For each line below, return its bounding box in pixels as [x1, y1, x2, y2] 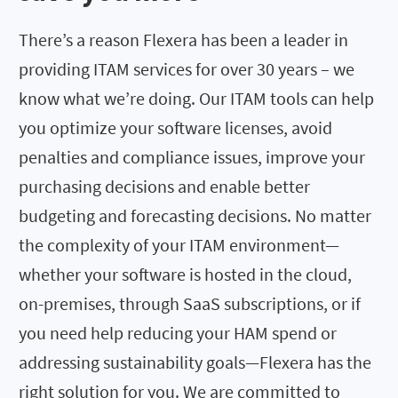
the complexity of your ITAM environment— [19, 233, 339, 256]
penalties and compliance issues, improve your [19, 145, 365, 168]
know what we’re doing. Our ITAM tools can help [19, 86, 374, 109]
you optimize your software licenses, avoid [19, 115, 332, 139]
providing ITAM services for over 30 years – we [19, 57, 354, 80]
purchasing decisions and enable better [19, 174, 310, 197]
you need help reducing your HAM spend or [19, 321, 337, 344]
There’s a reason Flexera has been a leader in [19, 28, 348, 51]
